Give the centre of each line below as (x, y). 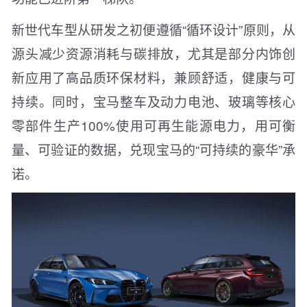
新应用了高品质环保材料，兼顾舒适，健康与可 (153, 77)
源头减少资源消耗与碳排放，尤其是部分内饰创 (153, 53)
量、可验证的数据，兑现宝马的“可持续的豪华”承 (153, 149)
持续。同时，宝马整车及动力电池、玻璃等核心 (153, 101)
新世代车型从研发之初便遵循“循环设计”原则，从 (153, 29)
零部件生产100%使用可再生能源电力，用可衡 (153, 125)
